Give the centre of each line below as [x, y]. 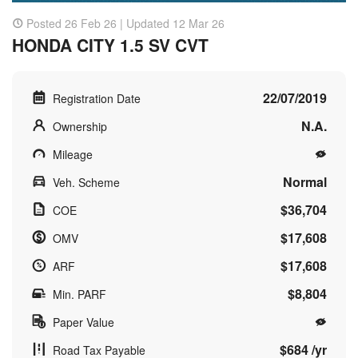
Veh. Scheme [86, 182]
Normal [305, 181]
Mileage [73, 154]
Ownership [80, 126]
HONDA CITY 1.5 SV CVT [110, 44]
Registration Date [97, 98]
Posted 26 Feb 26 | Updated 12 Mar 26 [125, 23]
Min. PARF [80, 294]
